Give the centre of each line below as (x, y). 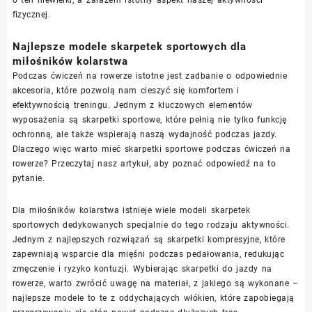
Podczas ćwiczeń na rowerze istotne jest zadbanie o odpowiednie (150, 76)
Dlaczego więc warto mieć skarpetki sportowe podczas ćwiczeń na (151, 149)
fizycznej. (31, 14)
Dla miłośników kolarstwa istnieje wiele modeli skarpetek (131, 210)
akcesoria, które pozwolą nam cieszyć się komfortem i (126, 90)
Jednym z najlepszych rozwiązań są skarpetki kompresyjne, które (149, 239)
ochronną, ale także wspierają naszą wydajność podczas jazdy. (145, 134)
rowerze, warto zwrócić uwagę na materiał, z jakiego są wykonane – (155, 283)
